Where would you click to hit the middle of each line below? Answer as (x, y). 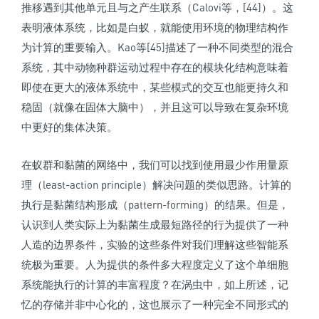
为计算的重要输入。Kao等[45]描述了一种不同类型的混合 (157, 47)
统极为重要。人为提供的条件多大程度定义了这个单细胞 (155, 265)
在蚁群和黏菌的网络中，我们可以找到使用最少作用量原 (155, 165)
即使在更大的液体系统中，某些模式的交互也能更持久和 (155, 87)
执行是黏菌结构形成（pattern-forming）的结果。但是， (155, 205)
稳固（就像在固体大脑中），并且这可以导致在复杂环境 (155, 107)
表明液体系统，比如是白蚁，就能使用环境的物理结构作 (155, 27)
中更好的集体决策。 (69, 127)
